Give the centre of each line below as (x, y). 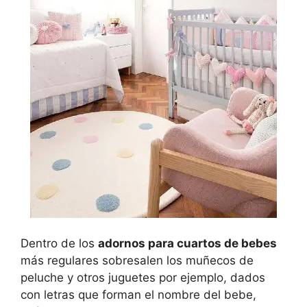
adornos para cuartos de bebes (187, 244)
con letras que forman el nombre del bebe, (138, 295)
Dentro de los (59, 244)
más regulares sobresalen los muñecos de (137, 261)
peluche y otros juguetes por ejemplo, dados (143, 278)
